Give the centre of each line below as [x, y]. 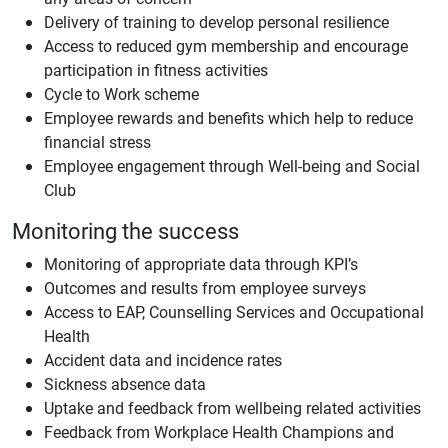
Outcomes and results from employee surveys [205, 287]
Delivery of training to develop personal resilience [216, 21]
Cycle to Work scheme [121, 93]
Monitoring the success [125, 230]
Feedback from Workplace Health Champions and [219, 431]
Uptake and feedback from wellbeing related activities [232, 407]
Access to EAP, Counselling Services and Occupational [234, 311]
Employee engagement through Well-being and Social [232, 165]
